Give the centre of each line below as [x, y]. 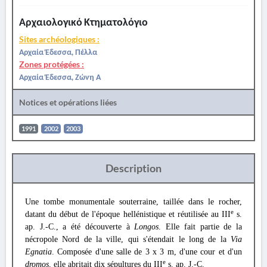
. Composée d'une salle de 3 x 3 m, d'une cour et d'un [147, 252]
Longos [147, 227]
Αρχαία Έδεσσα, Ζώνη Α [60, 77]
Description [133, 168]
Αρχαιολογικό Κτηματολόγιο [83, 22]
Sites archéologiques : [59, 39]
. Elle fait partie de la [201, 227]
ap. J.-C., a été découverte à [80, 227]
